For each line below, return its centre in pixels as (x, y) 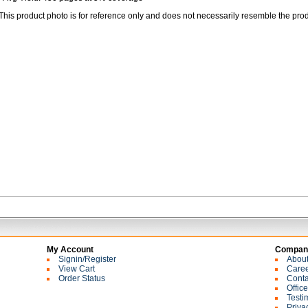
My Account (70, 250)
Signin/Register (87, 259)
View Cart (77, 269)
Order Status (82, 278)
